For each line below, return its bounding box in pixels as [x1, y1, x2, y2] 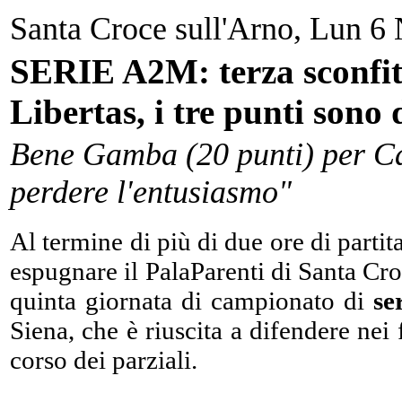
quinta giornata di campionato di [10, 286, 373, 315]
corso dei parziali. [10, 345, 197, 374]
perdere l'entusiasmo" [10, 174, 292, 210]
